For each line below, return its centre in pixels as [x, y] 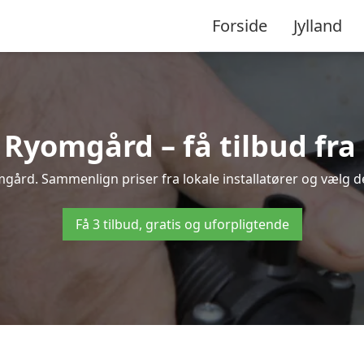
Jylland [318, 25]
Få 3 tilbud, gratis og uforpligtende [182, 224]
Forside [240, 25]
